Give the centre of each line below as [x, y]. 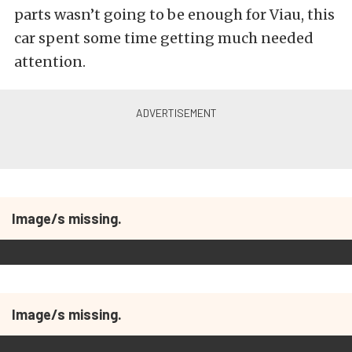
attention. [50, 61]
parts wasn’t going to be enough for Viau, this [174, 14]
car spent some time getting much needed [164, 38]
